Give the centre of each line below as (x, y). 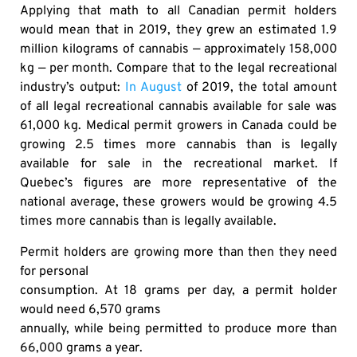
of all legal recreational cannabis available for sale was (178, 107)
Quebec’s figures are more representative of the (178, 184)
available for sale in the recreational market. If (178, 165)
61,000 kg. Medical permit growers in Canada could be (178, 126)
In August (153, 88)
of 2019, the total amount (259, 88)
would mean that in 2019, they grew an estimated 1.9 (178, 31)
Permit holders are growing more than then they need (178, 252)
